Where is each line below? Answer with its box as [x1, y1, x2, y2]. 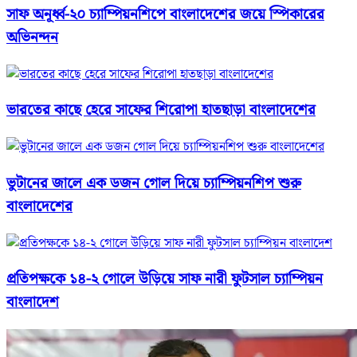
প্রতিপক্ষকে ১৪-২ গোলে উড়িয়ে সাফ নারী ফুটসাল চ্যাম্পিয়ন [6, 268, 323, 292]
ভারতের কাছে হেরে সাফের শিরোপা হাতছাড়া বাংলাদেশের [6, 99, 316, 123]
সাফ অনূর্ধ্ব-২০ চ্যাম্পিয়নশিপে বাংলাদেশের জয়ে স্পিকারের [6, 3, 324, 27]
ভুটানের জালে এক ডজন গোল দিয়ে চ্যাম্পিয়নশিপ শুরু [6, 171, 301, 195]
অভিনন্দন [6, 26, 58, 50]
